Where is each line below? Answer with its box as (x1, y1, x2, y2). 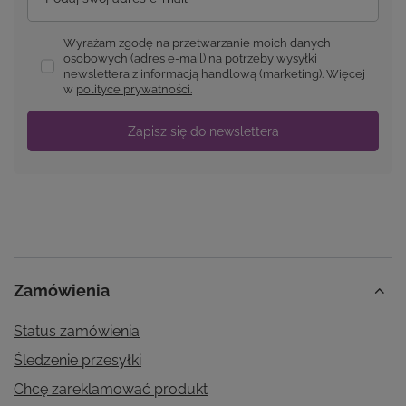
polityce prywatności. (76, 82, 192, 97)
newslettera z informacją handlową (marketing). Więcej (63, 67, 365, 82)
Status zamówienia (14, 323, 140, 341)
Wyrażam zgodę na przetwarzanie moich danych (63, 36, 331, 51)
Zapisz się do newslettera (127, 123, 279, 139)
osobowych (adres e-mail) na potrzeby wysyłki (63, 52, 317, 66)
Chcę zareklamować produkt (14, 381, 208, 399)
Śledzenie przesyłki (14, 352, 141, 370)
